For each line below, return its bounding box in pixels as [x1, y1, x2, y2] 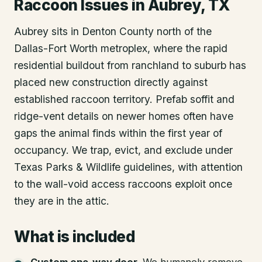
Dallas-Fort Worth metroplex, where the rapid [14, 42, 227, 54]
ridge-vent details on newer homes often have [14, 109, 233, 122]
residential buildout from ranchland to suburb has [14, 58, 246, 71]
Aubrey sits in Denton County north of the [14, 25, 212, 37]
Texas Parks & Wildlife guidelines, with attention [14, 160, 243, 173]
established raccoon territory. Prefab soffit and [14, 92, 235, 105]
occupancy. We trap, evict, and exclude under [14, 143, 233, 156]
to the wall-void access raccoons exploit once [14, 177, 232, 190]
